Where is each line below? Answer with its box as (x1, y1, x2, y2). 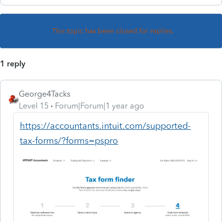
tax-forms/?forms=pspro (20, 135, 118, 146)
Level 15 (19, 101, 49, 111)
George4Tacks (19, 89, 70, 99)
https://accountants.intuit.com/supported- (20, 120, 191, 131)
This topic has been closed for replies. (52, 26, 174, 35)
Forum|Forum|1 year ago (55, 101, 144, 111)
